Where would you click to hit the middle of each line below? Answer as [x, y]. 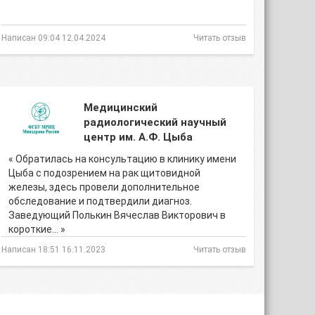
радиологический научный [155, 122]
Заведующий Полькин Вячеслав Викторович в [117, 215]
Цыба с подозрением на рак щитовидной [104, 173]
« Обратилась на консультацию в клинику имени [122, 159]
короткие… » [37, 229]
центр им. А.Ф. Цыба [138, 137]
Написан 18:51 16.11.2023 [53, 250]
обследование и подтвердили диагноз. [100, 201]
